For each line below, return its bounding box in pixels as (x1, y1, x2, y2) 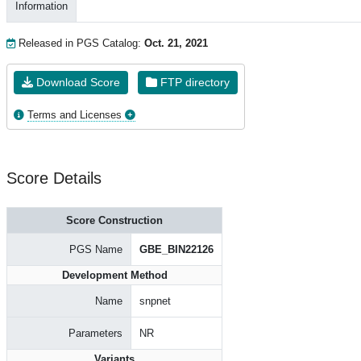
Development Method (61, 269, 168, 281)
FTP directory (157, 76, 230, 89)
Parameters (68, 327, 122, 339)
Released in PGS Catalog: (15, 37, 144, 49)
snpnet (139, 295, 171, 307)
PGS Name (69, 243, 122, 255)
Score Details (6, 169, 102, 187)
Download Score (33, 76, 120, 89)
